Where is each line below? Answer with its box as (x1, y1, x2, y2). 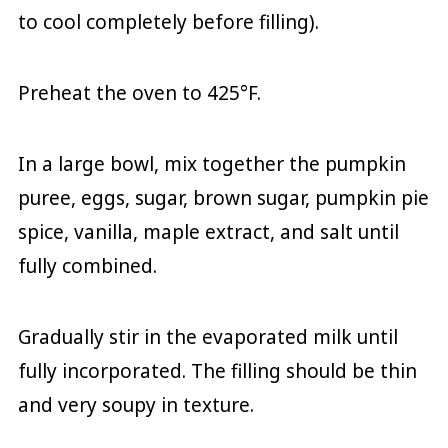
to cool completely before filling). (17, 8, 324, 35)
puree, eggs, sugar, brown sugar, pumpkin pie (17, 184, 429, 211)
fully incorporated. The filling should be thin (17, 357, 417, 384)
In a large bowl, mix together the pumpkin (17, 150, 406, 177)
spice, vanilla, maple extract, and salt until (17, 218, 399, 245)
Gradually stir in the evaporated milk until (17, 323, 398, 350)
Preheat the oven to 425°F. (17, 79, 261, 106)
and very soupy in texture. (17, 391, 254, 418)
